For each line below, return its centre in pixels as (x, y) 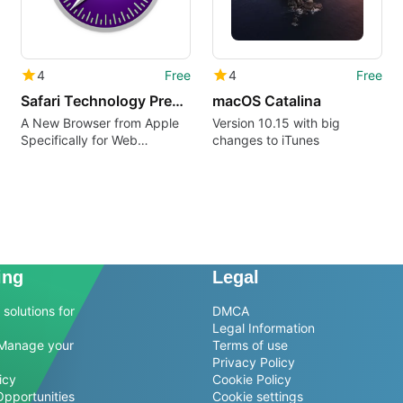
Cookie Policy (252, 380)
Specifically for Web (79, 139)
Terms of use (250, 345)
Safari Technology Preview (177, 100)
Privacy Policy (254, 363)
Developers (54, 157)
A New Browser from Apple (99, 122)
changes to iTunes (265, 139)
